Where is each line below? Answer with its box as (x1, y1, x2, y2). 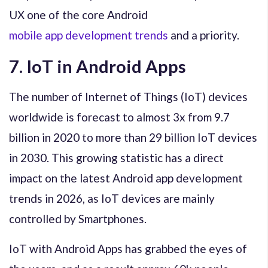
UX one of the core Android (9, 7, 148, 22)
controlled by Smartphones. (9, 211, 147, 226)
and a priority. (168, 28, 239, 42)
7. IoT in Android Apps (9, 55, 186, 77)
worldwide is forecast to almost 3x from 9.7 (9, 109, 230, 124)
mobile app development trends (9, 28, 168, 42)
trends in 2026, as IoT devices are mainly (9, 191, 215, 205)
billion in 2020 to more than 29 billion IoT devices (9, 130, 257, 144)
